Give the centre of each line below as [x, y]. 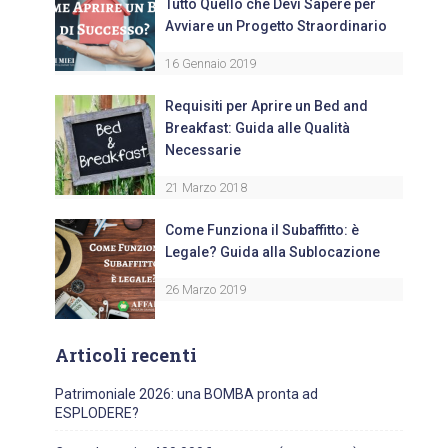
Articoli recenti [126, 355]
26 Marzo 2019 [206, 290]
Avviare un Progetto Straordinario [276, 26]
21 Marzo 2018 [206, 188]
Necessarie [203, 150]
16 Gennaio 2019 [211, 64]
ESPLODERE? [97, 413]
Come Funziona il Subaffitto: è [262, 230]
